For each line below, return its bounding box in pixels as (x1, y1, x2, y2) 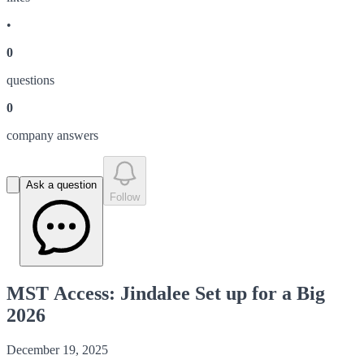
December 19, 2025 (6, 342, 108, 357)
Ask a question (26, 179, 97, 191)
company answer (6, 128, 93, 142)
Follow (110, 191, 140, 203)
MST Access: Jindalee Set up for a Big (6, 282, 120, 304)
